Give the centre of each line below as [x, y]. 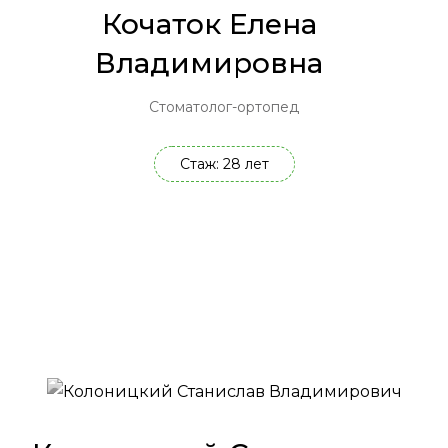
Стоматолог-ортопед [224, 107]
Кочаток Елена [209, 24]
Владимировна [209, 63]
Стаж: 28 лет [224, 164]
